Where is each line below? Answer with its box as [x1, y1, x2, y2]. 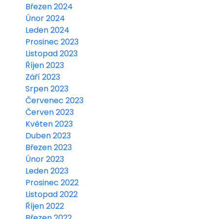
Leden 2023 [25, 165, 68, 176]
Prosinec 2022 [25, 176, 79, 188]
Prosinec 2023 [25, 36, 79, 47]
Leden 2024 [25, 24, 69, 36]
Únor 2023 [25, 153, 64, 165]
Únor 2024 [25, 12, 65, 24]
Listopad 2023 [25, 47, 78, 59]
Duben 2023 [25, 130, 71, 141]
